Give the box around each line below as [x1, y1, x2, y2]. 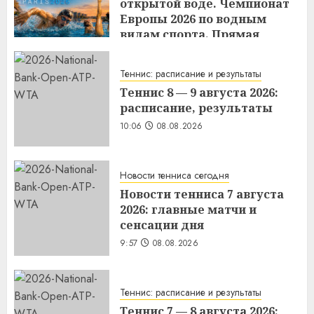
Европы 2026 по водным [120, 11, 266, 27]
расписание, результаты [120, 100, 273, 116]
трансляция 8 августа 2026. [120, 41, 285, 57]
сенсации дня [120, 217, 204, 233]
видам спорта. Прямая [120, 26, 259, 42]
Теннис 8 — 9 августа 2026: [120, 85, 278, 101]
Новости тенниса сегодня [120, 168, 229, 183]
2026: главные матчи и [120, 202, 257, 218]
